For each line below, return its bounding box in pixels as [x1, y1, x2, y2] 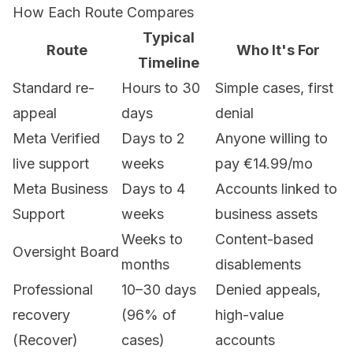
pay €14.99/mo [215, 155, 313, 173]
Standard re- [13, 80, 95, 97]
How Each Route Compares [13, 4, 194, 21]
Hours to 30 [121, 80, 200, 97]
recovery [13, 307, 70, 324]
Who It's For [236, 42, 320, 59]
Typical [142, 29, 195, 46]
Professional [13, 281, 93, 299]
